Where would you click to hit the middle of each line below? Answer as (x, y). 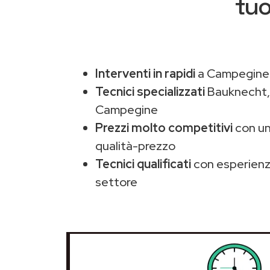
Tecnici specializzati (150, 92)
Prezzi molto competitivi (164, 128)
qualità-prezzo (135, 146)
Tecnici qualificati (143, 164)
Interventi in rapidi (145, 74)
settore (116, 182)
